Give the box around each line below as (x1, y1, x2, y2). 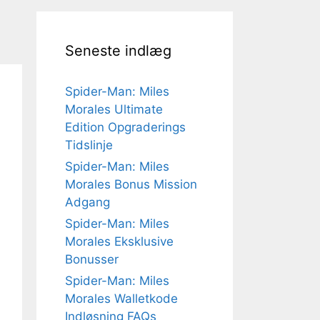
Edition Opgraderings (65, 120, 186, 134)
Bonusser (65, 252, 119, 266)
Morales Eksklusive (65, 234, 174, 249)
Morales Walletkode (65, 291, 178, 306)
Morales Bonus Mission (65, 177, 197, 191)
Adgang (65, 195, 110, 209)
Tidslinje (65, 138, 113, 152)
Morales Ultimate (65, 102, 163, 116)
